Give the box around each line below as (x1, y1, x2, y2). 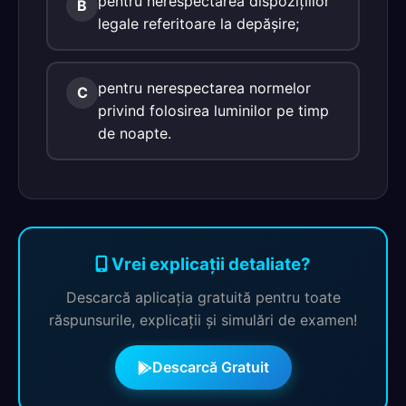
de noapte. (98, 124, 171, 142)
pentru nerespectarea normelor (98, 79, 311, 97)
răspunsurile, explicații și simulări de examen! (49, 311, 357, 329)
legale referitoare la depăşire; (98, 14, 299, 33)
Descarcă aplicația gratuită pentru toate (65, 288, 341, 306)
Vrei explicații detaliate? (108, 254, 311, 275)
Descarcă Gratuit (151, 358, 269, 376)
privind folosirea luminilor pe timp (98, 101, 329, 120)
